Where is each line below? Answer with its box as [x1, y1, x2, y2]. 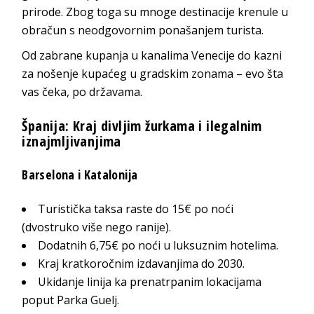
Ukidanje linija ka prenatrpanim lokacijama [38, 273, 262, 289]
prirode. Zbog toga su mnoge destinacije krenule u [22, 4, 289, 20]
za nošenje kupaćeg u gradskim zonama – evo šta [22, 65, 284, 81]
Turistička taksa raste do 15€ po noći [38, 200, 234, 217]
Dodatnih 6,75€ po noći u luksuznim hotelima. [38, 237, 279, 253]
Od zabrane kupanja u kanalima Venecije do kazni [22, 47, 282, 63]
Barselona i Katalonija [22, 165, 138, 183]
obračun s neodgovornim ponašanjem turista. [22, 22, 264, 38]
